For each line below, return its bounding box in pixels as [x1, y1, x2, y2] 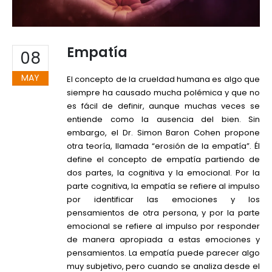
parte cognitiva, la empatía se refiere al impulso [67, 180, 260, 192]
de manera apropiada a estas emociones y [67, 234, 260, 246]
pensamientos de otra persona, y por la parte [67, 207, 260, 219]
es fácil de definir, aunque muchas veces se [67, 100, 260, 112]
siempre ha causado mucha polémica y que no [67, 87, 260, 99]
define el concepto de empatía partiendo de [67, 154, 260, 166]
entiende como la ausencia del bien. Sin [67, 114, 260, 126]
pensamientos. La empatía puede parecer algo [67, 247, 260, 259]
